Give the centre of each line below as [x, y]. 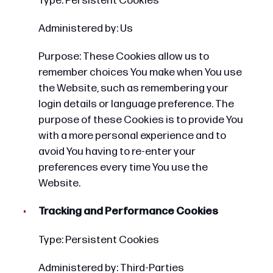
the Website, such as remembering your [133, 88]
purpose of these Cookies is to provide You [140, 120]
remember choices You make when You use [140, 73]
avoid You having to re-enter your [117, 152]
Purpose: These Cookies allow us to [123, 57]
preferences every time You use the [123, 168]
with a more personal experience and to [132, 136]
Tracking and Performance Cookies [128, 211]
